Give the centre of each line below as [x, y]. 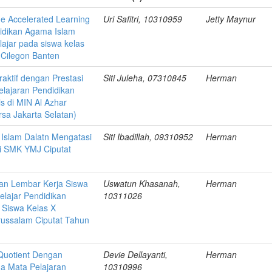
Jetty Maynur [231, 19]
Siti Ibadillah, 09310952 [148, 137]
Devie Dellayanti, [136, 254]
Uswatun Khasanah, [142, 183]
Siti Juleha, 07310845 [145, 78]
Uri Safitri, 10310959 [143, 19]
